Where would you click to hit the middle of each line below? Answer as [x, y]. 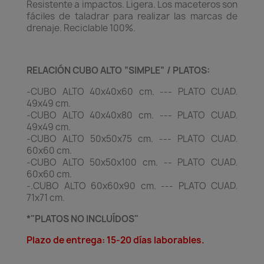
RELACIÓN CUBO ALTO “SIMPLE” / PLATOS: [118, 70]
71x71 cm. [46, 198]
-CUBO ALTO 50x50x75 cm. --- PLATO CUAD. [132, 139]
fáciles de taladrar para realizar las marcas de [132, 16]
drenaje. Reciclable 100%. [81, 28]
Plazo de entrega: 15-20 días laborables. [115, 240]
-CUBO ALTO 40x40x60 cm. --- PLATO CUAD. [132, 92]
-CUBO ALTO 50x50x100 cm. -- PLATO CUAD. [132, 162]
